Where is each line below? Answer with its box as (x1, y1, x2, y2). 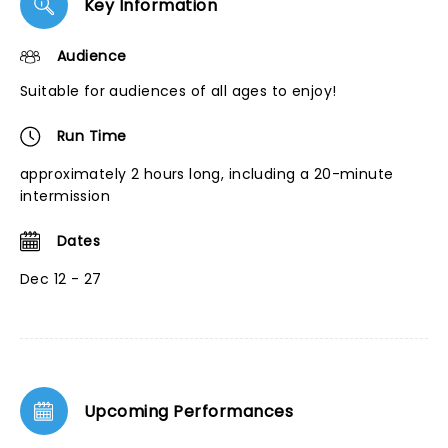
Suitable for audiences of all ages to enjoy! (20, 81, 337, 101)
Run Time (57, 126, 127, 146)
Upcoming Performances (84, 399, 294, 423)
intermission (20, 186, 111, 206)
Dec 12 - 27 (20, 269, 102, 289)
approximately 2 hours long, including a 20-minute (20, 164, 394, 184)
